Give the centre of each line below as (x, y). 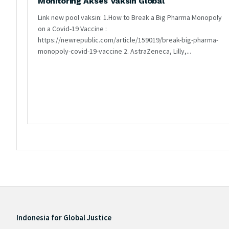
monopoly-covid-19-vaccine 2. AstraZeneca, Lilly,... (114, 51)
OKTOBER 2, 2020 (63, 67)
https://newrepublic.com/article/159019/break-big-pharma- (128, 40)
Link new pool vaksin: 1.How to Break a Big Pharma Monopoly (130, 17)
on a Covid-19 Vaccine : (72, 28)
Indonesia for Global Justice (64, 217)
